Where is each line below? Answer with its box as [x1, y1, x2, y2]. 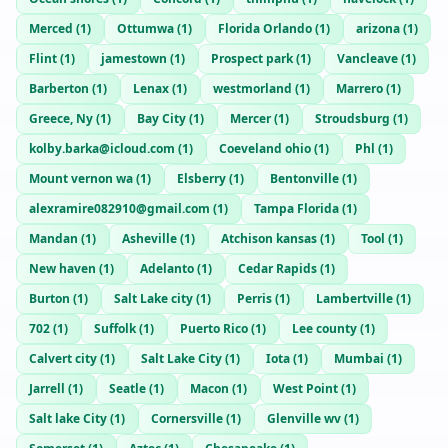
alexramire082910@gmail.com [29, 200, 210, 217]
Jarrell [29, 380, 65, 397]
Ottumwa [117, 20, 174, 37]
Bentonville [270, 170, 339, 187]
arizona [356, 20, 400, 37]
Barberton [29, 80, 89, 97]
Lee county [292, 320, 357, 337]
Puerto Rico [180, 320, 248, 337]
